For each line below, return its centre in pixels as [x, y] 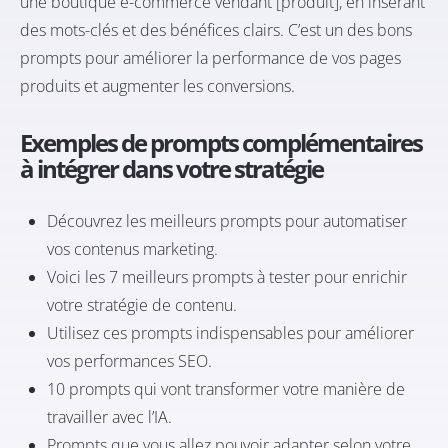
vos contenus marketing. [133, 249]
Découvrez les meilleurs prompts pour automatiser [227, 221]
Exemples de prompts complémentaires [221, 143]
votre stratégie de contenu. [142, 305]
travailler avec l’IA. [110, 417]
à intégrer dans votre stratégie [171, 169]
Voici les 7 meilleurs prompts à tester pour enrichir [227, 277]
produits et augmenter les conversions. [157, 86]
